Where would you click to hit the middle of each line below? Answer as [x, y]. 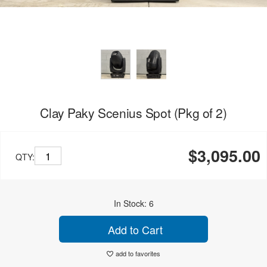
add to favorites [138, 253]
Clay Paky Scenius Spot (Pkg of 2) [133, 113]
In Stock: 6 [133, 203]
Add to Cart [133, 229]
